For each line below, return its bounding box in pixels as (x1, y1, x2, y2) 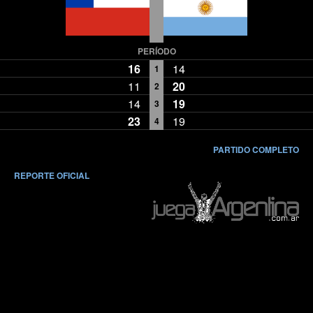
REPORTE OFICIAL (14, 169, 89, 182)
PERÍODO (137, 45, 176, 58)
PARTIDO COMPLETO (213, 143, 299, 156)
